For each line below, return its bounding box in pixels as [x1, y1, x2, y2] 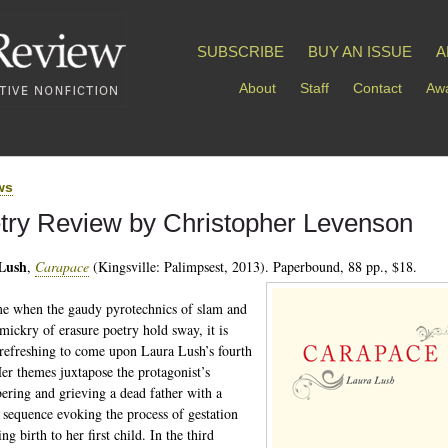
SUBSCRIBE [197, 43, 284, 60]
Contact [353, 80, 402, 96]
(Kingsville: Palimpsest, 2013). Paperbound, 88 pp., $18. [89, 257, 417, 276]
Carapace [35, 257, 89, 276]
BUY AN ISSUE [308, 43, 412, 60]
